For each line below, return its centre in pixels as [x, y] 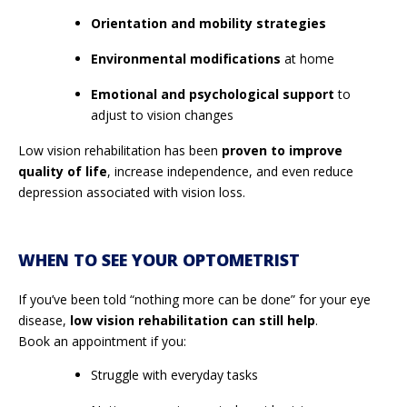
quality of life [63, 171]
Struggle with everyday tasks [174, 374]
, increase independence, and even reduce [230, 171]
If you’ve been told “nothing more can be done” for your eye [194, 299]
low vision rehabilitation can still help [193, 320]
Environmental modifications [186, 58]
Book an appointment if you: [102, 341]
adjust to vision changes [162, 114]
